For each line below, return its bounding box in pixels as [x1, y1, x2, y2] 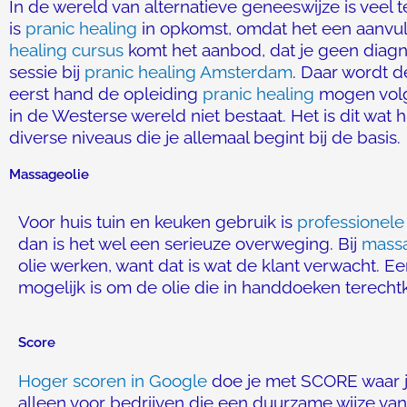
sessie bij [9, 62, 84, 82]
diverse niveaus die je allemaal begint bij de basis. [9, 127, 401, 147]
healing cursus [9, 40, 124, 60]
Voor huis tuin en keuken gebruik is [18, 212, 297, 232]
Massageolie [9, 166, 89, 183]
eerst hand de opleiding [9, 84, 203, 104]
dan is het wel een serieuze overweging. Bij [18, 233, 362, 253]
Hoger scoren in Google [18, 371, 207, 391]
